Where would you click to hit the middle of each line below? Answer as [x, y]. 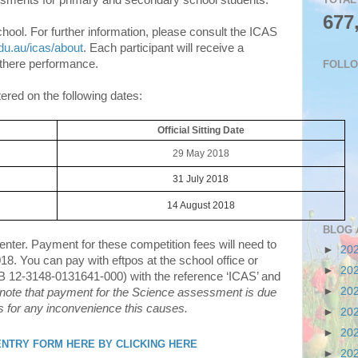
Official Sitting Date [201, 130]
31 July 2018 [201, 179]
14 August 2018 [201, 205]
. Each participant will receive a [163, 48]
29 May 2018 [201, 153]
